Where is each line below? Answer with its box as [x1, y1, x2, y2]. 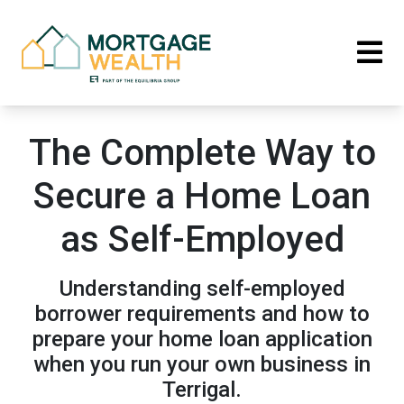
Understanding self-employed [59, 276, 345, 301]
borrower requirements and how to [34, 301, 370, 326]
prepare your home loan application [32, 326, 372, 352]
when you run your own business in [33, 352, 371, 377]
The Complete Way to [28, 132, 376, 174]
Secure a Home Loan [33, 175, 371, 217]
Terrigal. [162, 377, 242, 402]
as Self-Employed [60, 218, 344, 261]
